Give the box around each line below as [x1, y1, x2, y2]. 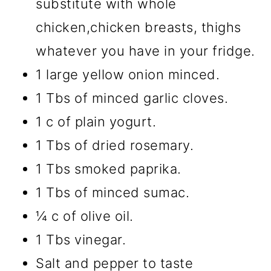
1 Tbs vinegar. [36, 232, 126, 248]
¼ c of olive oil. [36, 208, 134, 224]
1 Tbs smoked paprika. [36, 161, 181, 177]
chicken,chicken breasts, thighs [36, 19, 241, 36]
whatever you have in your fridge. [36, 43, 255, 59]
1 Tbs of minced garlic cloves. [36, 90, 229, 106]
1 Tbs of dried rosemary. [36, 137, 194, 154]
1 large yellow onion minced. [36, 67, 220, 83]
